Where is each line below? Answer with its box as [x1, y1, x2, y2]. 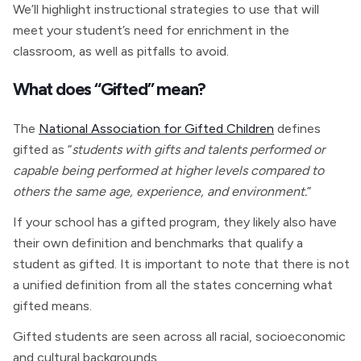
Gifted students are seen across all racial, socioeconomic [13, 329, 346, 344]
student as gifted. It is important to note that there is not [13, 256, 350, 272]
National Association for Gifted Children [39, 121, 274, 136]
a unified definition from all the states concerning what [13, 277, 333, 293]
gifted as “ [13, 142, 72, 157]
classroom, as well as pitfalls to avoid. [13, 44, 229, 59]
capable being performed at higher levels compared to [13, 163, 324, 178]
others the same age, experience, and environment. [13, 184, 307, 199]
